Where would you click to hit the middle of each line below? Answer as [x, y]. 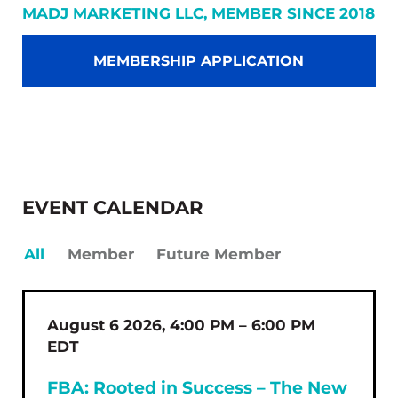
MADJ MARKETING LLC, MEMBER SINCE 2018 [199, 13]
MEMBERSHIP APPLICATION [199, 61]
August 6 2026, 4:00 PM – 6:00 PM [181, 325]
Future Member [219, 254]
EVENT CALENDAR [112, 208]
